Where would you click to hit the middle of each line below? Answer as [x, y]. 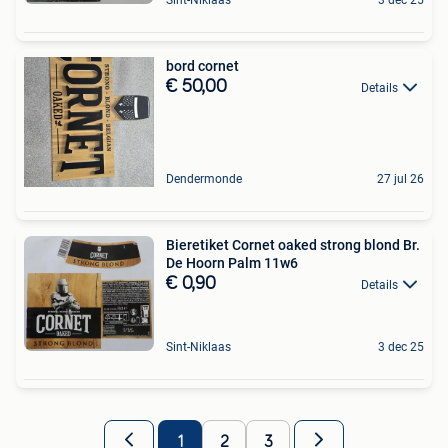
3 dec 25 [401, 346]
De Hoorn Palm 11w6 [232, 262]
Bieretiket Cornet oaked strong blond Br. [293, 244]
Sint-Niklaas [198, 346]
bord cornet [202, 65]
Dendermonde [204, 178]
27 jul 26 [400, 178]
